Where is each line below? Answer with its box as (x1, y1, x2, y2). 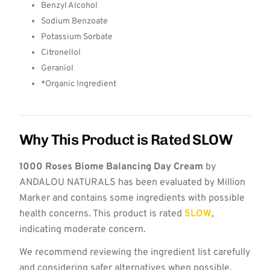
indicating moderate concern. (19, 224, 146, 236)
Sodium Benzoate (41, 16, 108, 27)
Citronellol (41, 48, 81, 58)
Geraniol (41, 63, 74, 74)
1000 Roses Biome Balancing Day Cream (19, 161, 203, 173)
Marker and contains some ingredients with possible (19, 192, 245, 204)
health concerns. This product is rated (19, 208, 184, 220)
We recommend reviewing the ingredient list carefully (19, 246, 250, 259)
